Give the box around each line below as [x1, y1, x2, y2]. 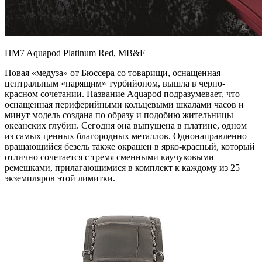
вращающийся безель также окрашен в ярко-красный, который [5, 141, 255, 151]
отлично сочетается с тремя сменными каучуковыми [5, 151, 214, 162]
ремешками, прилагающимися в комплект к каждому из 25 [5, 162, 240, 173]
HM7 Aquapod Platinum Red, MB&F [5, 47, 145, 58]
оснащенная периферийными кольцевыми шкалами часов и [5, 99, 244, 109]
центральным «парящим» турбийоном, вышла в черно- [5, 78, 225, 88]
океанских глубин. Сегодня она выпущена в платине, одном [5, 120, 247, 130]
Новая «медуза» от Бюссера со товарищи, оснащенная [5, 67, 220, 78]
